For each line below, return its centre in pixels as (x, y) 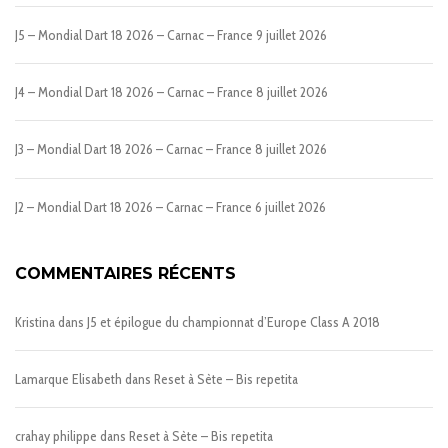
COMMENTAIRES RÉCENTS (125, 273)
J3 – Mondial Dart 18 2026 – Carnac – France (133, 149)
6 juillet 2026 (290, 206)
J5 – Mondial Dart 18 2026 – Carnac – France (134, 34)
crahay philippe (56, 436)
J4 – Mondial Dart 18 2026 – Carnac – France (134, 92)
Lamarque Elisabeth (68, 379)
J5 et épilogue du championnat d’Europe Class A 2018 (233, 321)
